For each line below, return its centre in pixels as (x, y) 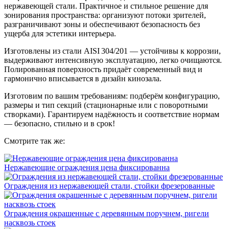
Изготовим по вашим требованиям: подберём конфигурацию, (112, 96)
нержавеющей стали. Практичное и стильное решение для (106, 6)
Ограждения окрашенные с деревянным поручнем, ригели (107, 213)
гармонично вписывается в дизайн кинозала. (83, 78)
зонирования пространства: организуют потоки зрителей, (105, 15)
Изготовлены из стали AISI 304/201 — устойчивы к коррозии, (112, 51)
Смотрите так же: (35, 141)
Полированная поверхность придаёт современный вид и (103, 69)
